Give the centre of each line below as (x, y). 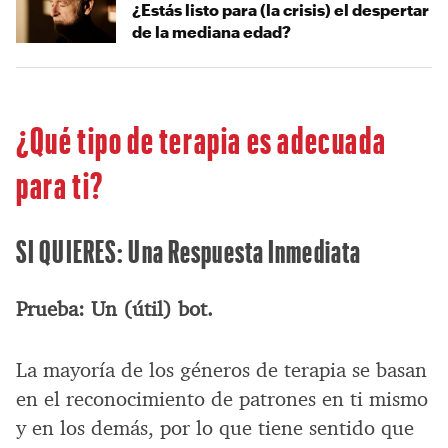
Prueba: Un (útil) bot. (114, 308)
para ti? (60, 183)
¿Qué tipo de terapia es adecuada (201, 138)
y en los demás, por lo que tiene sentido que (215, 427)
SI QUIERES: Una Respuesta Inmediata (189, 250)
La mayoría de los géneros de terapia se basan (221, 369)
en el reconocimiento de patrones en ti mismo (222, 398)
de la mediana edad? (211, 31)
